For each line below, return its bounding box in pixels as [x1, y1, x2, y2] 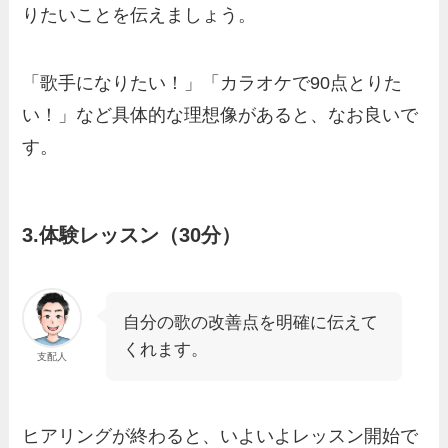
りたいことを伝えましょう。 [22, 5, 257, 26]
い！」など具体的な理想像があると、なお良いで [22, 104, 419, 125]
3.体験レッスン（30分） [22, 224, 242, 247]
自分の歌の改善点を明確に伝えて [123, 313, 379, 333]
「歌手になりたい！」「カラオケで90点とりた [22, 72, 403, 93]
